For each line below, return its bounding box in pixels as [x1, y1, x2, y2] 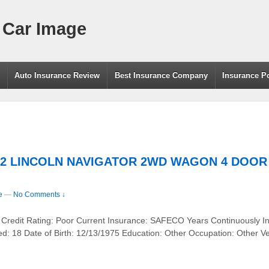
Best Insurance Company [114, 71, 208, 80]
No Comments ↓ [13, 190, 65, 199]
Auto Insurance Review [14, 71, 100, 80]
